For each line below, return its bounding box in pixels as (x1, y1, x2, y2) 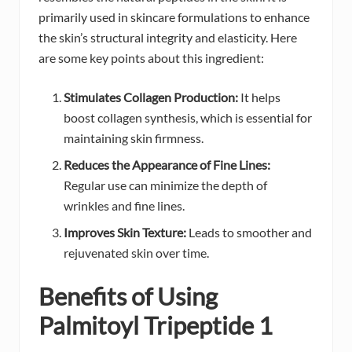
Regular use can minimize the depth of (64, 178, 267, 193)
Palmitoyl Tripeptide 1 (38, 310, 273, 341)
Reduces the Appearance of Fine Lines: (64, 157, 270, 173)
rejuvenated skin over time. (64, 245, 209, 261)
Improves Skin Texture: (64, 225, 186, 240)
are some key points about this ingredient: (38, 50, 264, 66)
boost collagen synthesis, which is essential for (64, 110, 312, 126)
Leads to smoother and (186, 225, 312, 240)
